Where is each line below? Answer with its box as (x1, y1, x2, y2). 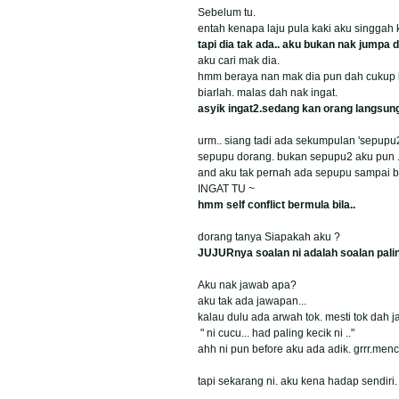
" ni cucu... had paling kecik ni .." (198, 326, 357, 339)
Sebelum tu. (198, 5, 256, 19)
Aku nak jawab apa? (198, 278, 297, 291)
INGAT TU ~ (198, 182, 255, 195)
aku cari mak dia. (198, 53, 282, 67)
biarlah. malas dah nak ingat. (198, 85, 338, 99)
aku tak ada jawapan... (198, 294, 306, 307)
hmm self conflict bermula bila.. (198, 198, 355, 211)
